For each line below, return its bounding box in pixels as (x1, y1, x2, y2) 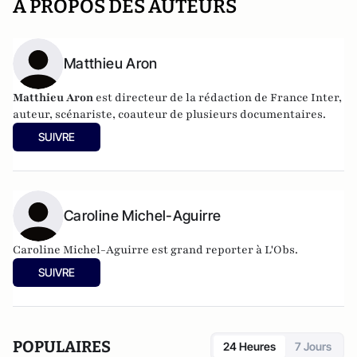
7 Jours (295, 339, 331, 353)
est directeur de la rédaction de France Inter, (93, 90, 342, 105)
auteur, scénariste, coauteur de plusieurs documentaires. (13, 107, 326, 122)
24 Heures (223, 339, 276, 353)
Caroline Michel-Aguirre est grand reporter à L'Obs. (13, 242, 298, 257)
